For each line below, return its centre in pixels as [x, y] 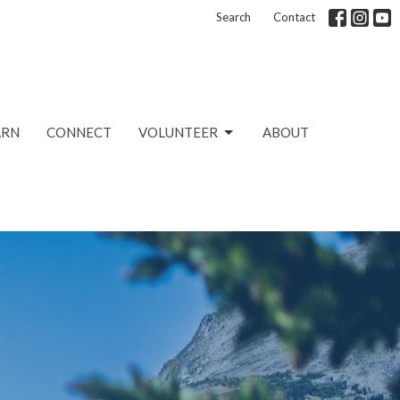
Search [233, 17]
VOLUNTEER [178, 133]
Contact [294, 17]
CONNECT [79, 133]
